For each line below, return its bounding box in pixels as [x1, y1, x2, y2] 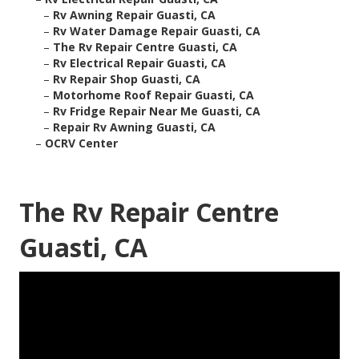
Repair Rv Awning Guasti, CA [53, 119, 216, 135]
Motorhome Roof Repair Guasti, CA [53, 87, 255, 103]
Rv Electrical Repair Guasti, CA [53, 55, 227, 71]
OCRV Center [45, 135, 119, 151]
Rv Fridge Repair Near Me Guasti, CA [53, 103, 261, 119]
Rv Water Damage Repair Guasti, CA [53, 23, 261, 39]
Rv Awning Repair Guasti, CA [53, 7, 216, 23]
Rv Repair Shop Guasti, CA [53, 71, 201, 87]
